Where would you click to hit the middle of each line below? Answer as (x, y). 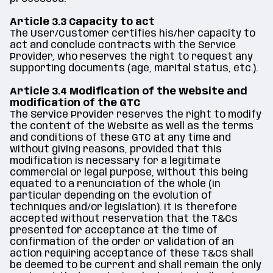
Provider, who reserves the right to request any (131, 57)
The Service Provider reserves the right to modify (136, 115)
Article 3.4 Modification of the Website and (129, 92)
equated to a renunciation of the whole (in (115, 184)
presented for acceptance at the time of (114, 231)
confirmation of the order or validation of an (122, 242)
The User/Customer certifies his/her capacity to (133, 34)
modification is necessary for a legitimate (115, 161)
